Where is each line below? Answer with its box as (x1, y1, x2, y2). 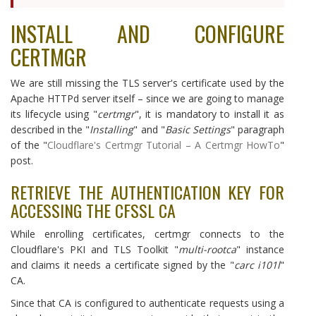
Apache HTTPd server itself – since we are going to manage (11, 92, 284, 105)
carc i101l (233, 258, 281, 272)
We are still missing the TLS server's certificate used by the (11, 76, 284, 90)
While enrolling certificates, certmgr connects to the (11, 227, 284, 241)
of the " (11, 138, 47, 152)
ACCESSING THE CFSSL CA (11, 197, 176, 223)
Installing (90, 123, 134, 136)
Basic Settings (164, 123, 231, 136)
